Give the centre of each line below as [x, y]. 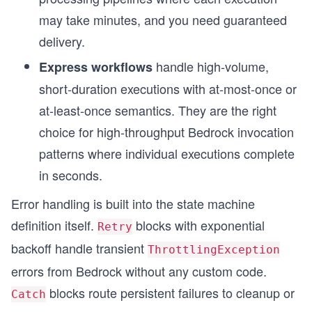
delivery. [62, 41]
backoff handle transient [79, 248]
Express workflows [96, 67]
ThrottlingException [214, 249]
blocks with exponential [198, 225]
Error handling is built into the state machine [133, 203]
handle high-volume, [211, 66]
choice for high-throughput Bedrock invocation [166, 131]
